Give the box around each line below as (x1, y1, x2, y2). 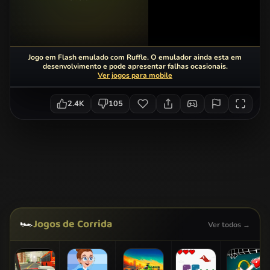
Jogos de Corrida (33, 216, 112, 233)
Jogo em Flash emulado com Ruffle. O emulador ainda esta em (28, 52, 242, 62)
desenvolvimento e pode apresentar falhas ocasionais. (42, 61, 228, 71)
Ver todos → (208, 219, 250, 230)
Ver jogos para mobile (98, 71, 172, 80)
